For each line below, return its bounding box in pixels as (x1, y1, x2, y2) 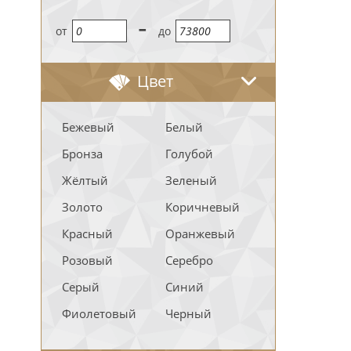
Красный (62, 226, 113, 241)
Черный (165, 306, 212, 321)
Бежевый (62, 119, 114, 135)
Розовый (62, 252, 113, 268)
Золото (62, 199, 103, 215)
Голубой (165, 146, 213, 161)
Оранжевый (165, 226, 235, 241)
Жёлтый (62, 172, 108, 188)
